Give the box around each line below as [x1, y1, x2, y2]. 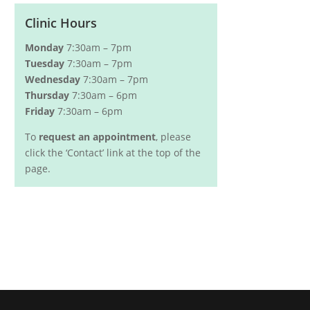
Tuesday [25, 57, 65, 70]
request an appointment [39, 130, 156, 143]
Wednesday [25, 73, 81, 86]
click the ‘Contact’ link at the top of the [25, 146, 201, 159]
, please [156, 130, 192, 143]
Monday [25, 41, 64, 54]
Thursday [25, 89, 70, 102]
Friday [25, 104, 55, 118]
